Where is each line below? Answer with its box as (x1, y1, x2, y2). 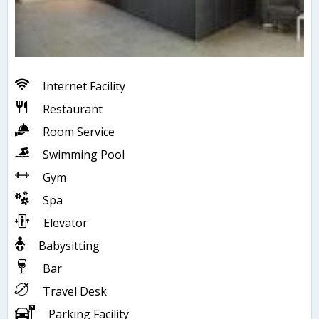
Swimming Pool (43, 147, 125, 163)
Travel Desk (43, 283, 107, 300)
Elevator (43, 215, 88, 231)
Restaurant (43, 101, 103, 117)
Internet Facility (43, 78, 125, 95)
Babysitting (38, 238, 100, 254)
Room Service (43, 124, 115, 140)
